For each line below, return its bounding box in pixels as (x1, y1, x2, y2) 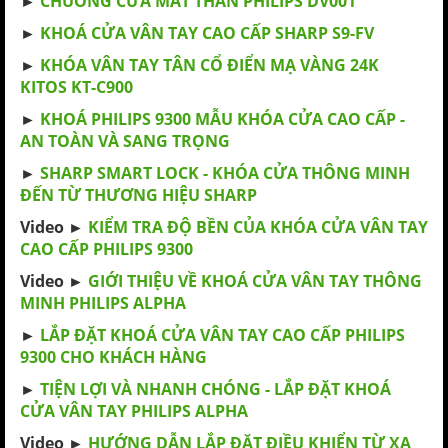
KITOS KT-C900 (20, 76, 133, 98)
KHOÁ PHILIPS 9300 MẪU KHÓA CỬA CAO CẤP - (40, 108, 405, 130)
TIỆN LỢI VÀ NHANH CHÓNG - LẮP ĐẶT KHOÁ (40, 378, 391, 400)
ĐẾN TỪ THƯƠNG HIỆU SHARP (20, 184, 257, 206)
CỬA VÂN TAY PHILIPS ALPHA (20, 400, 248, 422)
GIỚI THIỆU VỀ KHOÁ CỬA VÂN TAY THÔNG (88, 270, 422, 292)
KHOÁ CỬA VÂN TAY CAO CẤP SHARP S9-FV (40, 22, 374, 44)
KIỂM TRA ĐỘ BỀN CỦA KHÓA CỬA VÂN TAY (88, 216, 428, 238)
